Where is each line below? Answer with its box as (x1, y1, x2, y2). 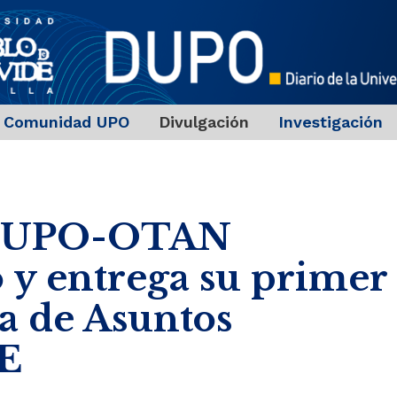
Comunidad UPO (3, 113, 129, 132)
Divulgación (158, 113, 249, 132)
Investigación (277, 113, 383, 132)
